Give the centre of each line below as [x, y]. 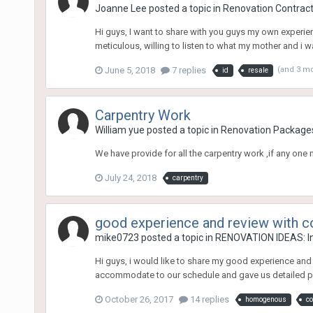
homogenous [265, 299]
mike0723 [117, 237]
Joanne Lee [121, 8]
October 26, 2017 [139, 299]
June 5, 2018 [130, 70]
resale [258, 70]
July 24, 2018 [130, 177]
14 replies [208, 299]
